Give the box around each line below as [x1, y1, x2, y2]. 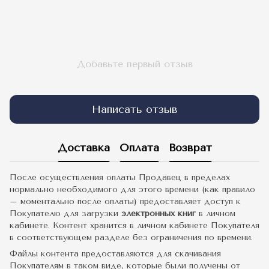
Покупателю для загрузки [10, 208, 121, 219]
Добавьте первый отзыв [76, 58, 193, 70]
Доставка [57, 141, 110, 154]
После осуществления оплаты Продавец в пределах [10, 172, 230, 183]
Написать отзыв [91, 102, 178, 116]
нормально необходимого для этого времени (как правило [10, 184, 255, 195]
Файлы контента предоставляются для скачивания [10, 249, 221, 259]
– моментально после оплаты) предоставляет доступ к [10, 196, 241, 207]
